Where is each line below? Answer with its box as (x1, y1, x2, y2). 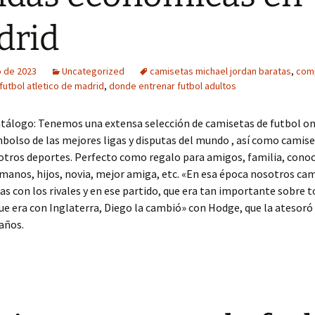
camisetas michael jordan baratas (150, 65, 291, 77)
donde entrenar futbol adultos (109, 79, 236, 92)
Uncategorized (62, 65, 124, 77)
